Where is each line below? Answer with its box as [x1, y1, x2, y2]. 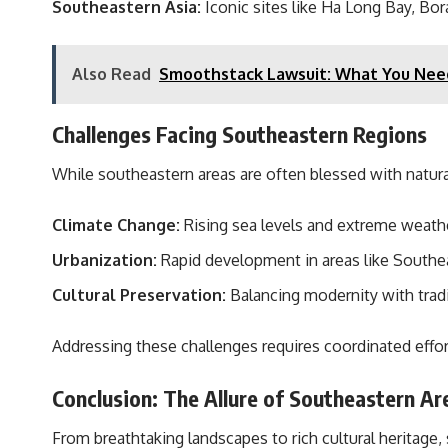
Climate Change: [52, 215, 180, 236]
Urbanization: [52, 250, 157, 271]
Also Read [72, 64, 151, 85]
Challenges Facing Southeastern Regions [52, 120, 427, 149]
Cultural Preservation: [52, 285, 226, 306]
